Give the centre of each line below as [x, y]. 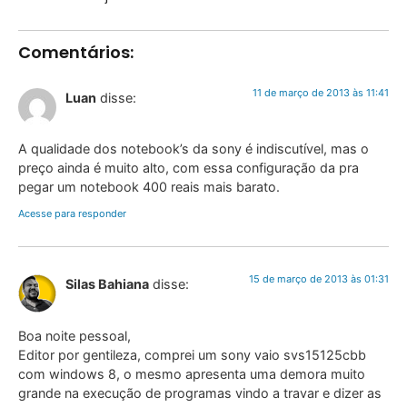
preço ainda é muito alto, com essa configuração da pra [189, 167]
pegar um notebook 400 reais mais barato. [149, 186]
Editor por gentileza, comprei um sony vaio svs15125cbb [192, 354]
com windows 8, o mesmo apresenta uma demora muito [192, 373]
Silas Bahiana [107, 284]
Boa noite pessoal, [74, 335]
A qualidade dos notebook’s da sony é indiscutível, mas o [194, 148]
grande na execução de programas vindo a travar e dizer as [200, 392]
